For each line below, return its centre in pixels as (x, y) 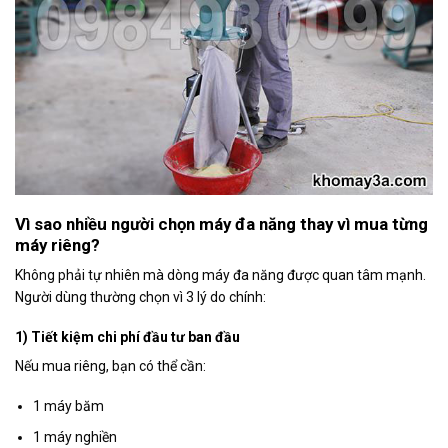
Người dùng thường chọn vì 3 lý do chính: (140, 296)
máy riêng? (57, 244)
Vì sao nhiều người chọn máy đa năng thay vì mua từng (221, 223)
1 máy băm (69, 406)
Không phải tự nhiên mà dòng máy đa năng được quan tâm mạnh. (220, 274)
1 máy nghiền (75, 436)
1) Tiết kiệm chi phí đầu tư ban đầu (127, 337)
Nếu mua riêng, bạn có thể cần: (110, 366)
